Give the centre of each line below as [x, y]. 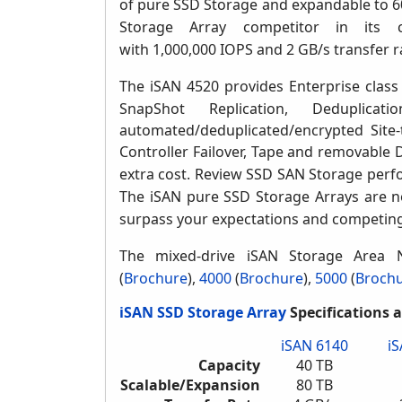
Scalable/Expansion [190, 385]
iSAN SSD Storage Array [203, 313]
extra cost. [157, 175]
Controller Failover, [185, 152]
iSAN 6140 [315, 346]
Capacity [229, 366]
